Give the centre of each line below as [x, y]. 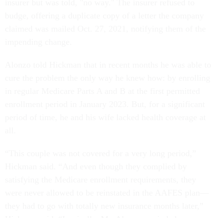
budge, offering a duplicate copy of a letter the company [104, 16]
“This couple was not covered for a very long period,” [100, 154]
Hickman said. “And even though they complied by [96, 167]
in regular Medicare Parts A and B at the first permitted [102, 91]
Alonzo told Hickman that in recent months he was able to [108, 65]
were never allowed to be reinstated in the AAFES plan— [107, 193]
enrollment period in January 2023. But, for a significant [105, 104]
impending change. [40, 42]
